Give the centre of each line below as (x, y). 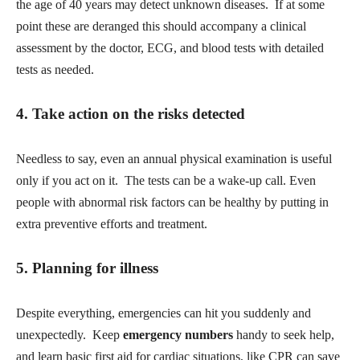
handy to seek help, (284, 334)
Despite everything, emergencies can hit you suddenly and (164, 313)
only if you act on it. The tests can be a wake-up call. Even (166, 180)
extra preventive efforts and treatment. (113, 223)
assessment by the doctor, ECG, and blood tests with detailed (170, 47)
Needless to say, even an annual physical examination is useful (174, 158)
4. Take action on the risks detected (131, 113)
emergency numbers (178, 334)
